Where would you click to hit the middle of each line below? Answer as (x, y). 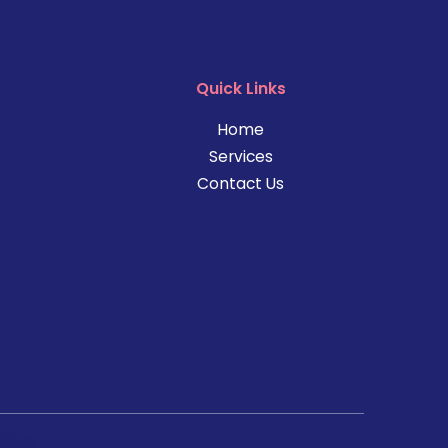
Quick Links (240, 89)
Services (240, 156)
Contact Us (241, 183)
